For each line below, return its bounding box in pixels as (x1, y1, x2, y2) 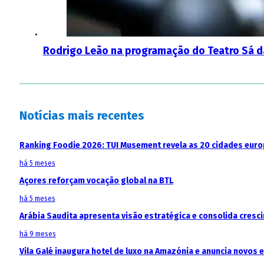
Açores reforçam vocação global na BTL (19, 176, 173, 186)
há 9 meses (19, 230, 56, 239)
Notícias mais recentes (19, 108, 144, 123)
